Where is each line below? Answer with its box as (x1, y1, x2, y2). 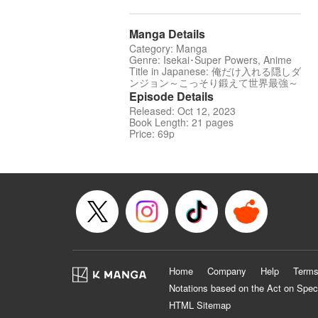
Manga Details (129, 26, 205, 43)
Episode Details (129, 88, 214, 105)
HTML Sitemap (169, 298, 231, 312)
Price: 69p (129, 126, 175, 141)
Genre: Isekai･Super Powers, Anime (129, 53, 292, 67)
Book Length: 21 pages (129, 115, 234, 130)
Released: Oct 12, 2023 (129, 104, 236, 119)
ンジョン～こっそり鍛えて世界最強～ (129, 75, 298, 90)
